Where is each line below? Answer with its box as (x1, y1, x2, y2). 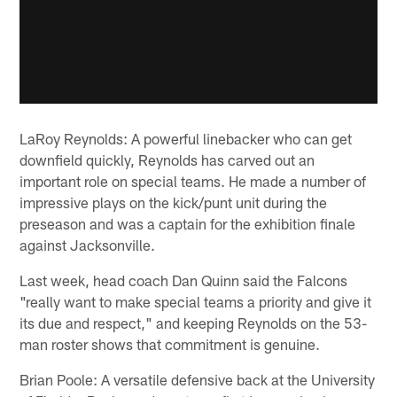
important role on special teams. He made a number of (19, 171, 367, 190)
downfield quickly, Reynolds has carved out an (19, 150, 315, 168)
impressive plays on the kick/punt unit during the (19, 192, 328, 211)
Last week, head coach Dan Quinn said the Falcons (19, 270, 348, 289)
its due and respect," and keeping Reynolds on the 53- (19, 313, 368, 331)
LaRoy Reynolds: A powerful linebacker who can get (19, 128, 353, 147)
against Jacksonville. (19, 235, 156, 253)
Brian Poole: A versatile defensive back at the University (19, 370, 376, 388)
